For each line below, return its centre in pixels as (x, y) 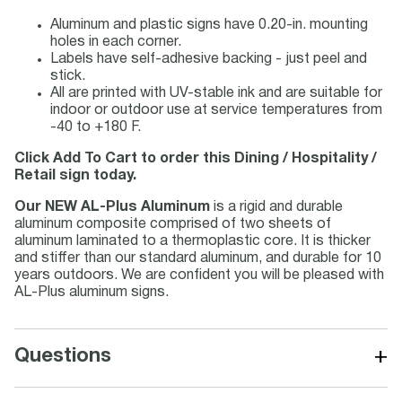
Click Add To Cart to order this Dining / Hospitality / (196, 159)
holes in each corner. (116, 42)
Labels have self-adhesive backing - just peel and (209, 59)
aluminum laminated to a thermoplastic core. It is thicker (192, 241)
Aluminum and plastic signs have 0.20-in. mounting (209, 25)
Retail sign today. (75, 176)
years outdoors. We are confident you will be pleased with (199, 275)
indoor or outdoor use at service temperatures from (216, 110)
